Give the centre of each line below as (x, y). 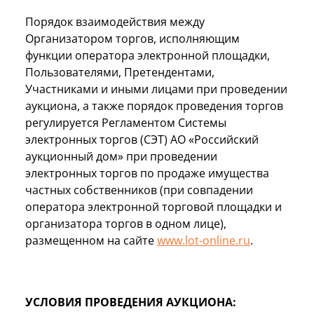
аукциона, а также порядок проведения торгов (154, 105)
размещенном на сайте (91, 240)
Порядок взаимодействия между (115, 21)
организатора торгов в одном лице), (126, 223)
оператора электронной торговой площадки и (153, 206)
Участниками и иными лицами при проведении (156, 89)
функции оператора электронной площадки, (148, 55)
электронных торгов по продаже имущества (147, 173)
